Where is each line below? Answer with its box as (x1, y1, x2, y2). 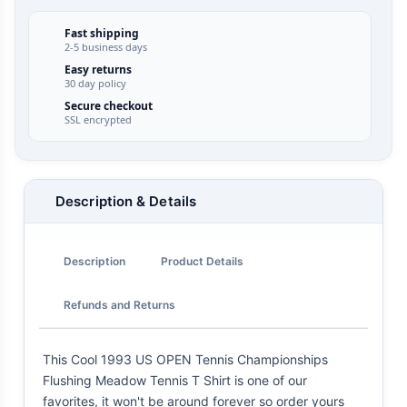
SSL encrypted (64, 113, 132, 127)
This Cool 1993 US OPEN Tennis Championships (43, 352, 328, 368)
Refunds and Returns (64, 297, 175, 312)
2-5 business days (64, 40, 147, 55)
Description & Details (55, 193, 197, 211)
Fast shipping (64, 25, 139, 42)
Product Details (161, 253, 243, 268)
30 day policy (64, 76, 126, 91)
